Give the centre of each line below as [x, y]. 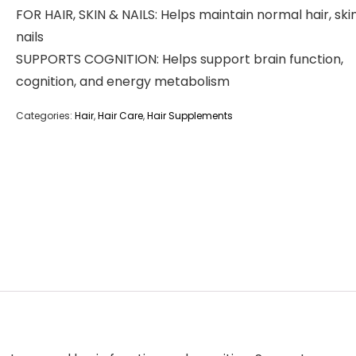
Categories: [45, 116]
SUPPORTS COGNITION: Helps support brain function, [180, 59]
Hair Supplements [190, 116]
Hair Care [120, 116]
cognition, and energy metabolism [123, 81]
